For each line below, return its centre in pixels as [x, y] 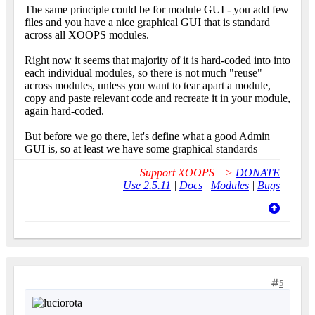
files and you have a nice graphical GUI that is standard [147, 22]
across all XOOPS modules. [87, 35]
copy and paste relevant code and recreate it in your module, [157, 98]
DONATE [258, 173]
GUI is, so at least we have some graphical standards [142, 149]
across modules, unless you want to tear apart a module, [148, 86]
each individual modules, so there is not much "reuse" [143, 73]
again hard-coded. [64, 111]
